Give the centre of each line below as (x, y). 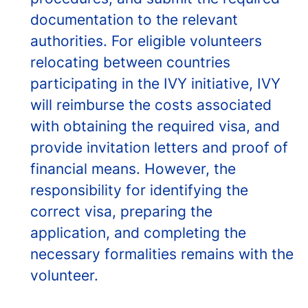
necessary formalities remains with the (162, 254)
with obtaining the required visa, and (155, 126)
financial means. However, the (133, 169)
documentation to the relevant (134, 20)
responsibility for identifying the (139, 190)
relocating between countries (130, 62)
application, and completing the (138, 233)
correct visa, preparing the (121, 211)
